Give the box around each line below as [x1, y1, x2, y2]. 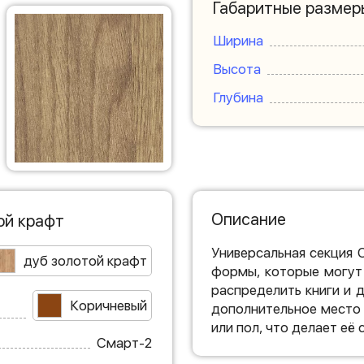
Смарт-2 [96, 334, 152, 351]
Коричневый [69, 297, 147, 314]
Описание [210, 209, 286, 229]
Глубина [212, 89, 263, 106]
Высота [212, 61, 261, 77]
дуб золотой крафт [23, 252, 147, 269]
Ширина [212, 32, 263, 49]
